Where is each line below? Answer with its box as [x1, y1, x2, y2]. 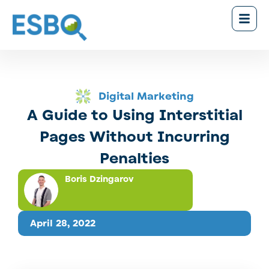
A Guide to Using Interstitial [26, 105, 243, 125]
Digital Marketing [98, 89, 194, 103]
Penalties [100, 148, 169, 168]
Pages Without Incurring [39, 127, 230, 147]
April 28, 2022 [30, 217, 95, 230]
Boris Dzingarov [64, 173, 134, 185]
